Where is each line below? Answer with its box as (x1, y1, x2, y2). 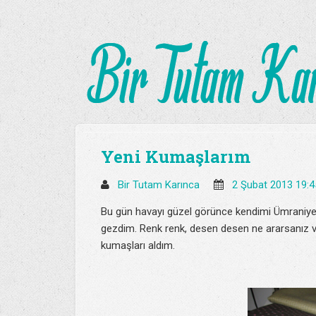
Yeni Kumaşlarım (101, 145, 250, 168)
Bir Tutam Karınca (118, 178, 202, 191)
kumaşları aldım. (101, 239, 175, 252)
